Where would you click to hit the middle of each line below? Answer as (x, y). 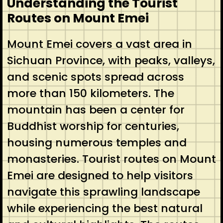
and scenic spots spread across (95, 77)
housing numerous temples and (97, 142)
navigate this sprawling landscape (103, 192)
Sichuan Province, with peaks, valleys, (111, 60)
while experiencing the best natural (105, 208)
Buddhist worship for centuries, (93, 126)
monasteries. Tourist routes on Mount (111, 159)
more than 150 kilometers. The (90, 93)
